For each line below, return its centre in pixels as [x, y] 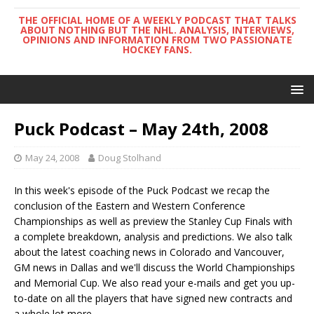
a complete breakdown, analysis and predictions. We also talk [153, 237]
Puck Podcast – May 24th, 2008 [141, 129]
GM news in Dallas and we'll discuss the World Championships [155, 267]
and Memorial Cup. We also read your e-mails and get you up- [155, 283]
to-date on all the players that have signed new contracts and [153, 298]
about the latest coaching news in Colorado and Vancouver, [149, 252]
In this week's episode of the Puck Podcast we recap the [142, 190]
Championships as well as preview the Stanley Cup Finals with [153, 221]
